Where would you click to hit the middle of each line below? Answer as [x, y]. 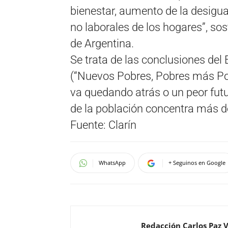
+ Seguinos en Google [197, 163]
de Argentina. [103, 44]
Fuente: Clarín [103, 125]
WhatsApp [112, 163]
